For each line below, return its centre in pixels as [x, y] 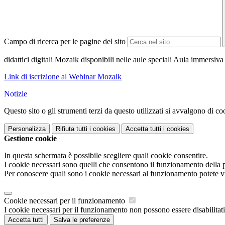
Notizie [16, 94]
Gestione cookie [30, 139]
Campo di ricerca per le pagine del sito [65, 42]
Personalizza [27, 129]
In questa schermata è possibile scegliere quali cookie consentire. [106, 156]
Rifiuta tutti [72, 129]
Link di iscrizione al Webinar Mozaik [63, 77]
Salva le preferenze [82, 220]
